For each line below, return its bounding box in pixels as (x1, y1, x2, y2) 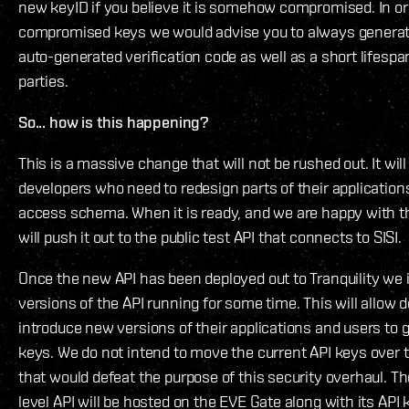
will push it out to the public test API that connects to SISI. (18, 227, 402, 247)
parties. (18, 71, 68, 91)
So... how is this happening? (18, 112, 209, 132)
